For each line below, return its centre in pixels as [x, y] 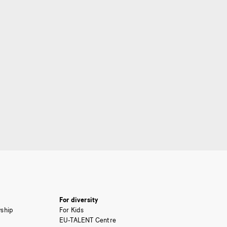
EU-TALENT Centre [88, 220]
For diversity [79, 200]
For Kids [71, 210]
